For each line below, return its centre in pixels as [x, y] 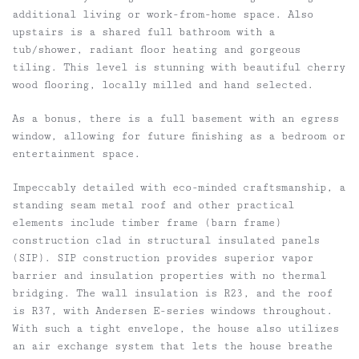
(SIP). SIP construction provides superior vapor [163, 258]
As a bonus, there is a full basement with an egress [175, 119]
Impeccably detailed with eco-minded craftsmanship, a [179, 188]
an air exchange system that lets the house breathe [172, 347]
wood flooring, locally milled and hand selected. [163, 85]
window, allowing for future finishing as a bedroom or [179, 137]
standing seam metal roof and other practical [153, 206]
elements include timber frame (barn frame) [147, 223]
